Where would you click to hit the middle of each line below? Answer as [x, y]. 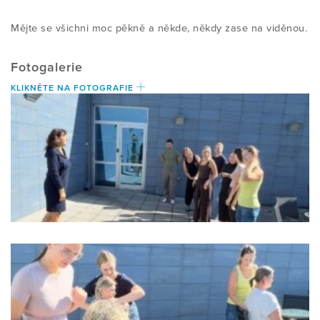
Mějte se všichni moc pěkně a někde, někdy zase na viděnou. [159, 28]
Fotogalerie [47, 67]
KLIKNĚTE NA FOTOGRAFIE [74, 88]
